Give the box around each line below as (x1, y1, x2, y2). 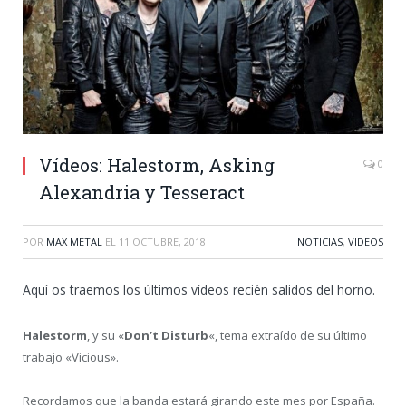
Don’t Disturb (124, 327, 208, 344)
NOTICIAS (297, 235, 343, 249)
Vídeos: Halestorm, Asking (39, 153, 275, 178)
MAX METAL (46, 235, 102, 249)
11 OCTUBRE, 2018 (119, 235, 206, 249)
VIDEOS (348, 235, 383, 249)
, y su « (87, 327, 124, 344)
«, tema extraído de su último (208, 327, 367, 344)
